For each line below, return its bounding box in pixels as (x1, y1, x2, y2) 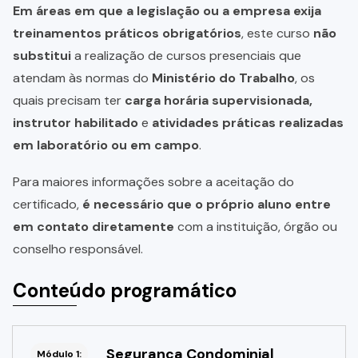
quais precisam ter (13, 92, 125, 109)
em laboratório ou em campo (13, 137, 199, 154)
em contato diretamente (13, 218, 174, 236)
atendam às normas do (13, 70, 152, 87)
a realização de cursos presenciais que (71, 47, 301, 65)
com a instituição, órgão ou (174, 218, 337, 236)
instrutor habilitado (13, 114, 138, 132)
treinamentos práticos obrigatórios (13, 25, 241, 42)
